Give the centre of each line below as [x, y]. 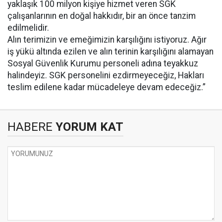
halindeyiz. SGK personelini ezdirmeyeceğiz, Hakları [106, 75]
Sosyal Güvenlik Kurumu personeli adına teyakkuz [103, 63]
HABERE [30, 127]
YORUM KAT [88, 127]
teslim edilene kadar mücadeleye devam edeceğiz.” [107, 87]
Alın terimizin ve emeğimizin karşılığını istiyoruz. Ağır [107, 40]
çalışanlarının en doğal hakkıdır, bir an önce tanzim [102, 16]
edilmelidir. [28, 28]
